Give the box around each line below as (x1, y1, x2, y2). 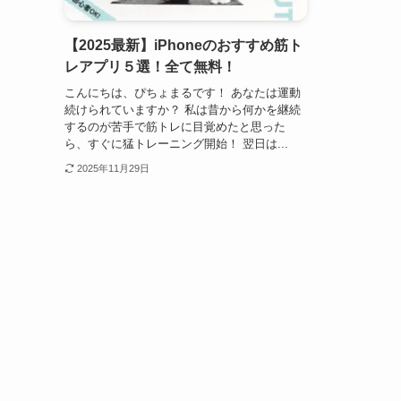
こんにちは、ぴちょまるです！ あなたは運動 (64, 85, 301, 99)
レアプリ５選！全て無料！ (64, 59, 236, 75)
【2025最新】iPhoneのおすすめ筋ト (64, 38, 303, 54)
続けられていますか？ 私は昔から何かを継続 (64, 102, 301, 116)
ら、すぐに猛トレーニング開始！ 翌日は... (64, 136, 288, 150)
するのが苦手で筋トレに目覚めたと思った (64, 119, 286, 133)
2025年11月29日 (76, 162, 149, 174)
